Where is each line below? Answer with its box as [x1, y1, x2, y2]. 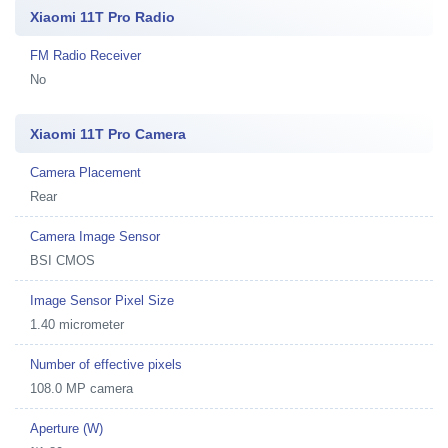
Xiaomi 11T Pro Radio [30, 8, 175, 25]
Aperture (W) [30, 420, 103, 436]
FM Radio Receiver [30, 47, 141, 63]
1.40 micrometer [30, 316, 124, 332]
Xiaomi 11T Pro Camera [30, 125, 186, 142]
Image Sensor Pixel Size [30, 292, 174, 308]
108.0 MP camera [30, 380, 133, 396]
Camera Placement [30, 164, 141, 180]
